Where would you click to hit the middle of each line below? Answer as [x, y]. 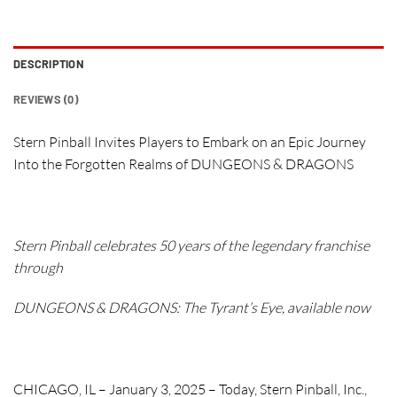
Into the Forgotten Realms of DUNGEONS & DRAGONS [183, 164]
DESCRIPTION [49, 64]
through [38, 267]
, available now [326, 308]
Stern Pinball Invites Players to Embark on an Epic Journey [190, 142]
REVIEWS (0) [46, 100]
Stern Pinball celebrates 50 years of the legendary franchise [191, 245]
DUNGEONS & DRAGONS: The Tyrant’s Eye [148, 308]
